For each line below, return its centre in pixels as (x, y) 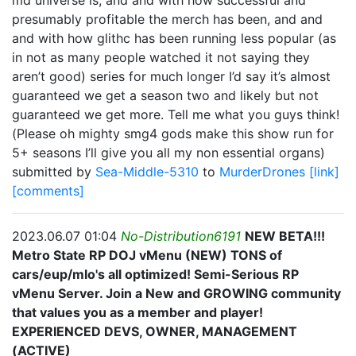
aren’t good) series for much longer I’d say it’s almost (171, 76)
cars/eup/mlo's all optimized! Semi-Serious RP (155, 274)
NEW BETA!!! (285, 236)
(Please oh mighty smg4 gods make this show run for (173, 133)
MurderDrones (264, 172)
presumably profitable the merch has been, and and (167, 19)
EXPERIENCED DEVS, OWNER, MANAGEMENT (155, 331)
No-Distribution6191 (181, 236)
